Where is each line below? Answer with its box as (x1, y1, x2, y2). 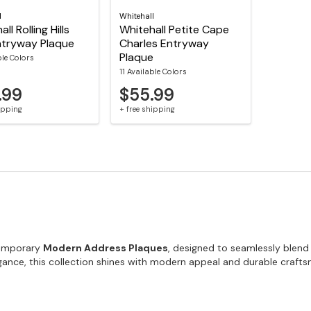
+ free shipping (119, 104, 175, 115)
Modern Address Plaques (43, 241, 168, 254)
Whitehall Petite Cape (119, 22, 229, 37)
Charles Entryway (119, 35, 209, 51)
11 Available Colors (119, 66, 187, 76)
